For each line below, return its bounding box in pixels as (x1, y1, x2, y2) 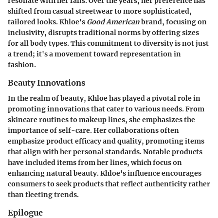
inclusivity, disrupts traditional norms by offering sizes (8, 28, 199, 37)
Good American (87, 18, 140, 27)
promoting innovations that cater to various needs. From (8, 105, 204, 114)
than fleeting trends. (8, 190, 79, 200)
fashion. (8, 60, 36, 70)
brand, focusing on (140, 18, 207, 27)
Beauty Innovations (8, 78, 85, 88)
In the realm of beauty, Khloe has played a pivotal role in (8, 94, 200, 103)
